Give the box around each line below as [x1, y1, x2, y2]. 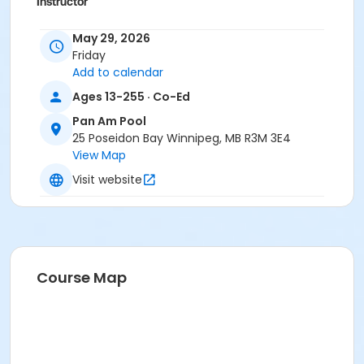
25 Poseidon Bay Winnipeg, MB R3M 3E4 [72, 130, 291, 147]
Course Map [37, 267, 127, 288]
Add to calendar [72, 64, 163, 81]
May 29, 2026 [72, 30, 150, 47]
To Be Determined [37, 19, 140, 36]
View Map [72, 147, 126, 164]
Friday [72, 47, 106, 64]
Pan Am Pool [72, 113, 146, 130]
